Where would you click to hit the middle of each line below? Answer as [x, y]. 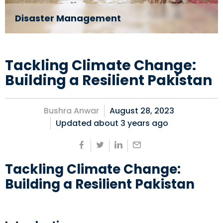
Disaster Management [68, 18]
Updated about [88, 123]
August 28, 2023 [142, 111]
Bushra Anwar [71, 111]
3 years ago [144, 123]
